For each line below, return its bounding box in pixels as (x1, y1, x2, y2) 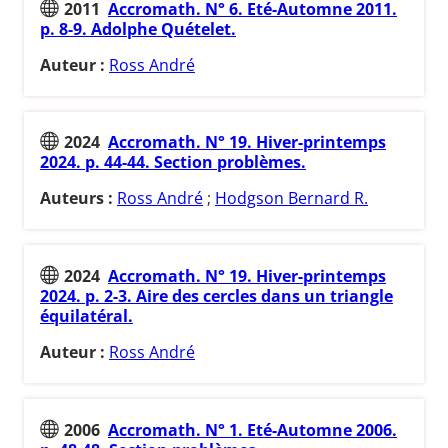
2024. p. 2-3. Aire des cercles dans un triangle (40, 284, 393, 307)
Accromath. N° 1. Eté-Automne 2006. (108, 418, 397, 441)
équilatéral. (40, 304, 133, 327)
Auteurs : (40, 187, 117, 210)
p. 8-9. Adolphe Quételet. (40, 17, 236, 40)
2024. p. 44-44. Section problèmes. (40, 151, 306, 174)
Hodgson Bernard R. (215, 187, 368, 210)
